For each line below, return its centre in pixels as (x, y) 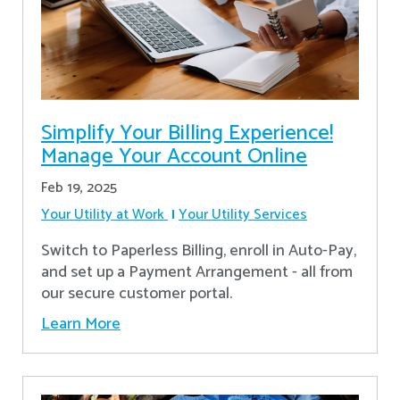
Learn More (81, 325)
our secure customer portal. (137, 294)
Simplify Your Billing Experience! (187, 134)
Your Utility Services (243, 215)
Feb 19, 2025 (79, 188)
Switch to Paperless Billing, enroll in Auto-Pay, (199, 251)
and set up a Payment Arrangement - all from (197, 273)
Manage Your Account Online (174, 157)
